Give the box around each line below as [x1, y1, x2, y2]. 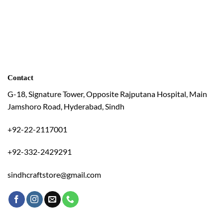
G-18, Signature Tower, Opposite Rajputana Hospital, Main [7, 89, 207, 99]
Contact [7, 73, 33, 82]
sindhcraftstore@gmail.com [7, 170, 101, 180]
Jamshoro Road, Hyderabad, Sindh [7, 101, 124, 111]
